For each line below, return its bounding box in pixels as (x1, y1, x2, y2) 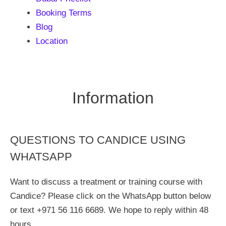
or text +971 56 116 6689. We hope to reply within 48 (10, 205, 208, 215)
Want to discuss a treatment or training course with (10, 177, 202, 187)
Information (72, 88, 154, 107)
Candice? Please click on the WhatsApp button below (10, 191, 211, 201)
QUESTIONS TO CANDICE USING (10, 133, 186, 146)
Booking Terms (36, 8, 92, 18)
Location (36, 36, 68, 46)
